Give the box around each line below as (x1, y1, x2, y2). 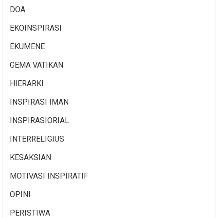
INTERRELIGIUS (10, 134, 65, 144)
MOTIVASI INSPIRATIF (10, 171, 89, 181)
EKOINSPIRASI (10, 23, 62, 33)
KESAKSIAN (10, 152, 52, 162)
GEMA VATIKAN (10, 60, 64, 70)
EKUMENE (10, 41, 45, 51)
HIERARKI (10, 78, 44, 88)
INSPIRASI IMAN (10, 97, 69, 107)
